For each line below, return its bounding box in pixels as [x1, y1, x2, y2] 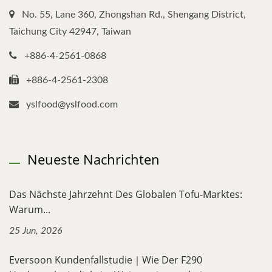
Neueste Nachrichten [27, 149, 160, 168]
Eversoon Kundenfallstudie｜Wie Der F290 [9, 253, 202, 267]
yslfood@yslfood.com [26, 99, 118, 109]
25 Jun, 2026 [9, 225, 63, 236]
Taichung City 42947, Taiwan [9, 26, 131, 36]
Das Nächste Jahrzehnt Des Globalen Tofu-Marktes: [9, 187, 242, 201]
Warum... [9, 202, 50, 216]
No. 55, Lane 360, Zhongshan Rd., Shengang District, [22, 9, 246, 19]
